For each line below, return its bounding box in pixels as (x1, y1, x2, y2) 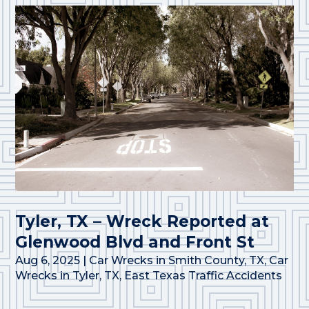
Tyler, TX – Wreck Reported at (15, 211, 270, 231)
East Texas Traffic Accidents (124, 268, 283, 282)
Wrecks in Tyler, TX (15, 268, 120, 282)
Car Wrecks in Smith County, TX (89, 253, 265, 267)
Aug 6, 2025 (15, 253, 81, 267)
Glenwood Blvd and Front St (15, 232, 255, 252)
